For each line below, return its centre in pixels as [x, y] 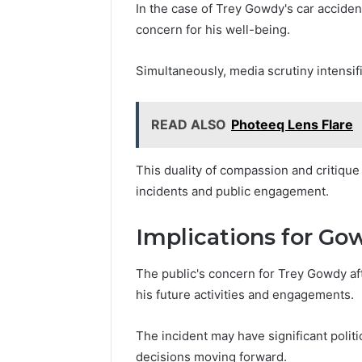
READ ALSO [189, 125]
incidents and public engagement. [232, 192]
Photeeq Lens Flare [292, 125]
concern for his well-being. [213, 30]
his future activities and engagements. [245, 294]
